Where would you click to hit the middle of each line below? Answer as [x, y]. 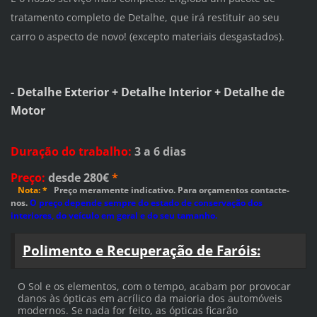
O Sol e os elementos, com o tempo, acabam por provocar [154, 287]
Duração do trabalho [69, 152]
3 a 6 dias [158, 152]
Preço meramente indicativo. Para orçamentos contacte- [171, 190]
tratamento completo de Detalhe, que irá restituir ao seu [145, 17]
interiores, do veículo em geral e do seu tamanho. [114, 216]
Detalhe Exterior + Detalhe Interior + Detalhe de [150, 92]
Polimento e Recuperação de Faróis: [141, 250]
